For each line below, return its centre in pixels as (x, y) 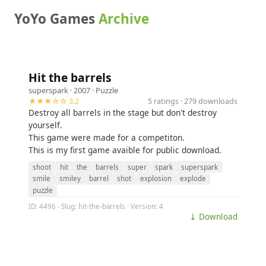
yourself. (45, 125)
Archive (124, 19)
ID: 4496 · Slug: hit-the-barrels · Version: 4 (96, 206)
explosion (156, 179)
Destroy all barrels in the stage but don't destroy (123, 113)
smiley (70, 179)
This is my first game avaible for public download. (125, 150)
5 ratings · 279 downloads (193, 101)
